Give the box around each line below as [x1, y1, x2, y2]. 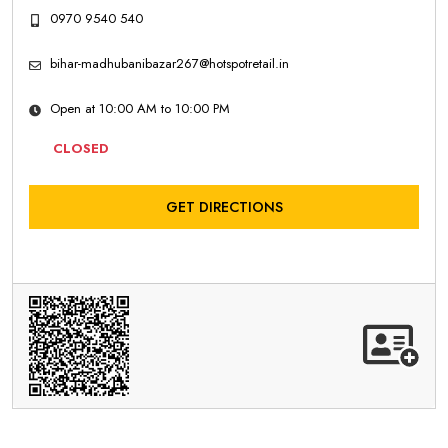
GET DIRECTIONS [165, 197, 283, 217]
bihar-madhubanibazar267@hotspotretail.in [50, 54, 289, 73]
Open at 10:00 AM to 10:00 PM [50, 99, 230, 118]
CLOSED [49, 139, 110, 158]
